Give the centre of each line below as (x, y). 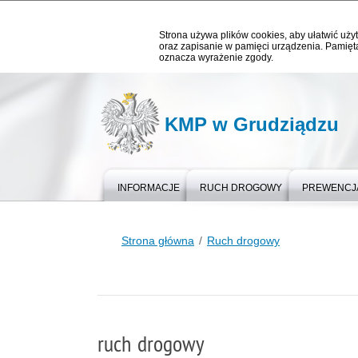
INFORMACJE (149, 188)
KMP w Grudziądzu (252, 124)
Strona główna (158, 241)
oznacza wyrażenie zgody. (216, 58)
